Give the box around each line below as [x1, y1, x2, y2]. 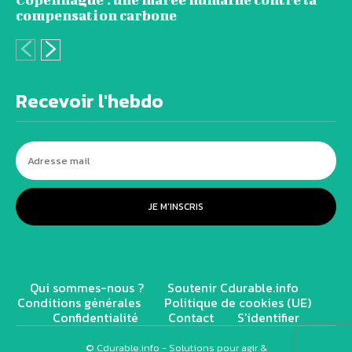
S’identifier [237, 308, 299, 328]
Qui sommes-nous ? [30, 278, 144, 298]
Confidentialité [53, 308, 145, 328]
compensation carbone [16, 7, 177, 24]
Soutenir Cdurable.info [167, 278, 299, 298]
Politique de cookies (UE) [164, 293, 311, 313]
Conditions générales [17, 293, 141, 313]
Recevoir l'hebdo [16, 87, 163, 115]
